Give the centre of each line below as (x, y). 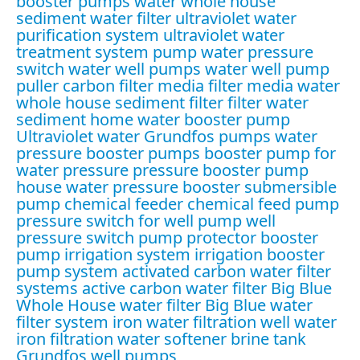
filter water (268, 102)
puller (37, 85)
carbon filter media (133, 85)
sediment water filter (94, 18)
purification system (88, 35)
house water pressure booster (128, 186)
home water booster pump (190, 119)
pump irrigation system (103, 254)
